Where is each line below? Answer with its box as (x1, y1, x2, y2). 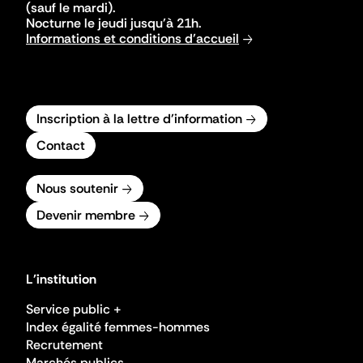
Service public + (26, 301, 122, 318)
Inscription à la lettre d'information (36, 110, 242, 127)
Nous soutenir (36, 180, 118, 197)
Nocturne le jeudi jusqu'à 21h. (26, 15, 201, 32)
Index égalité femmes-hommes (26, 318, 210, 335)
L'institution (26, 271, 96, 288)
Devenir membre (36, 207, 135, 224)
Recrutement (26, 336, 103, 353)
